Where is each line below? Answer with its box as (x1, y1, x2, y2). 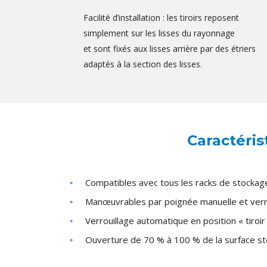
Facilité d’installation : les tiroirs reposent (83, 12, 239, 24)
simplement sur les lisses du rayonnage (83, 27, 235, 39)
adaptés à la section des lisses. (83, 58, 202, 70)
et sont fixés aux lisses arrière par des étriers (83, 43, 256, 55)
